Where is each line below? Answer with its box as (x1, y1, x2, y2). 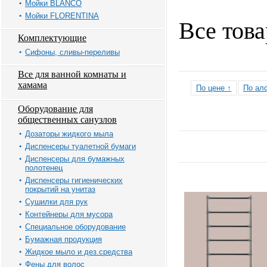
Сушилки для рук (25, 197, 88, 206)
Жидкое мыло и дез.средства (25, 247, 132, 256)
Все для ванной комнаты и (18, 69, 126, 79)
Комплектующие (18, 33, 86, 43)
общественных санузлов (18, 114, 117, 125)
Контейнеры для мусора (25, 210, 113, 219)
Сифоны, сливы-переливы (25, 48, 120, 57)
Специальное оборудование (25, 222, 126, 231)
